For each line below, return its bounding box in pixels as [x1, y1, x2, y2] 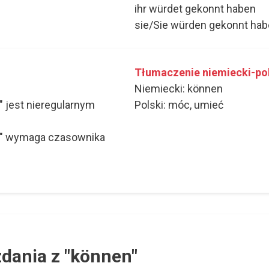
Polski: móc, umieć [134, 98, 223, 112]
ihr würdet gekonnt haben [134, 2, 256, 16]
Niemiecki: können [134, 82, 223, 95]
